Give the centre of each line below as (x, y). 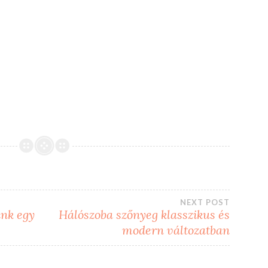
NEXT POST (205, 202)
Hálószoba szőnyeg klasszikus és (144, 214)
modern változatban (176, 230)
